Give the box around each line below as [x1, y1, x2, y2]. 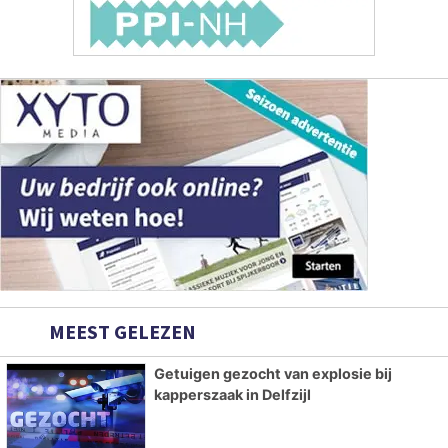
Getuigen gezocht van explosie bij [153, 365, 392, 383]
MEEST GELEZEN [45, 319, 196, 345]
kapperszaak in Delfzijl [153, 386, 311, 404]
